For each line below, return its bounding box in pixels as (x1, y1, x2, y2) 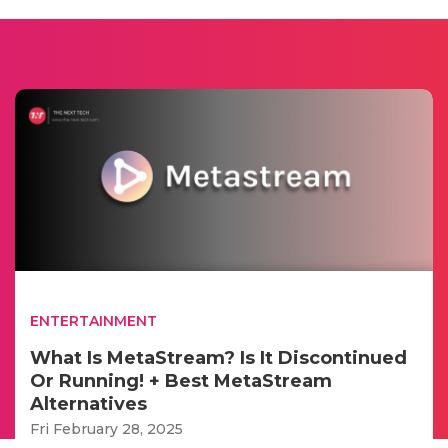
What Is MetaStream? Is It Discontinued (30, 346, 407, 369)
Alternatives (30, 392, 147, 415)
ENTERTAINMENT (30, 311, 157, 330)
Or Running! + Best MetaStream (30, 369, 332, 392)
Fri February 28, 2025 (30, 419, 183, 438)
